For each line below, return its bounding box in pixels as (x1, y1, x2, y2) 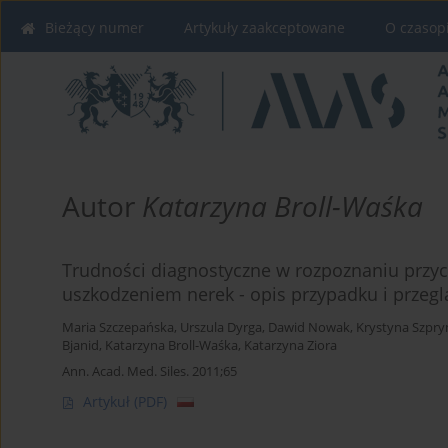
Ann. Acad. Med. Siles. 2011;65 (62, 362, 237, 381)
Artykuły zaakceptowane (184, 18, 345, 37)
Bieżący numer (45, 18, 144, 37)
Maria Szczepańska (62, 319, 174, 337)
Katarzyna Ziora (244, 337, 337, 355)
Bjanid (62, 337, 99, 355)
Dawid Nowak (268, 319, 350, 337)
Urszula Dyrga (180, 319, 262, 337)
